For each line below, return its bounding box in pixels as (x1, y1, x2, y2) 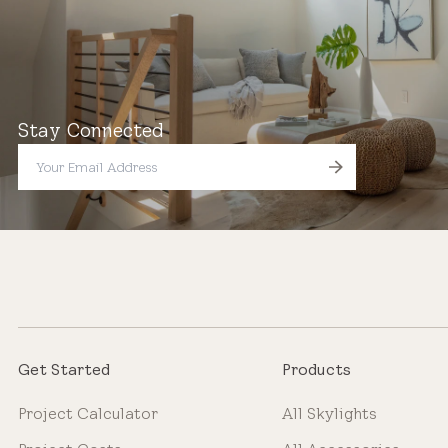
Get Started (18, 360, 110, 380)
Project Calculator (18, 404, 158, 424)
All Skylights (281, 404, 377, 424)
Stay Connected (18, 119, 165, 143)
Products (281, 360, 351, 380)
